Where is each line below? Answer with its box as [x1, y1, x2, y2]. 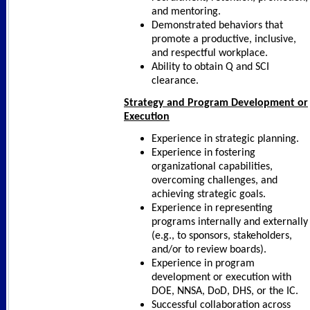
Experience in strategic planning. [152, 133, 302, 145]
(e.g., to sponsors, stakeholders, [152, 230, 292, 241]
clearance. [152, 75, 199, 86]
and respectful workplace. [152, 47, 268, 59]
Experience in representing [152, 202, 273, 214]
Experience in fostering [152, 147, 255, 158]
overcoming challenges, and [152, 174, 277, 186]
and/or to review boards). [152, 244, 266, 255]
